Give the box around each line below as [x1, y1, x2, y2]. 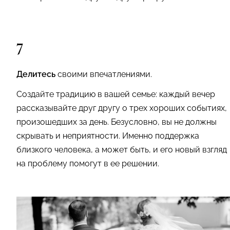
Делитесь [16, 69, 55, 79]
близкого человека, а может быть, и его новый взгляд [16, 145, 227, 155]
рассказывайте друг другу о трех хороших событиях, [16, 103, 227, 113]
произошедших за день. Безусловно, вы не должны [16, 117, 217, 127]
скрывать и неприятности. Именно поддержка [16, 131, 199, 141]
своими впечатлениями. [55, 69, 152, 79]
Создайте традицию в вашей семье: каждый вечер [16, 89, 215, 99]
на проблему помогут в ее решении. [16, 159, 159, 168]
